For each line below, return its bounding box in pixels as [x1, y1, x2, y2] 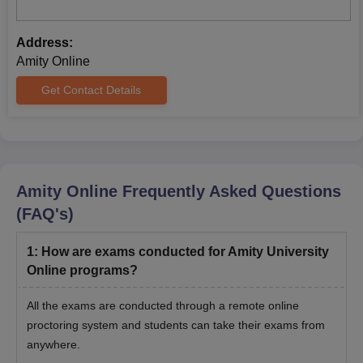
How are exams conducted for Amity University [41, 245, 329, 259]
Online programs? [27, 263, 138, 278]
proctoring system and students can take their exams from [27, 318, 325, 332]
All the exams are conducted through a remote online [27, 299, 299, 313]
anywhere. [27, 338, 80, 352]
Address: [16, 36, 73, 50]
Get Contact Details [41, 83, 142, 97]
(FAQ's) [16, 205, 74, 224]
